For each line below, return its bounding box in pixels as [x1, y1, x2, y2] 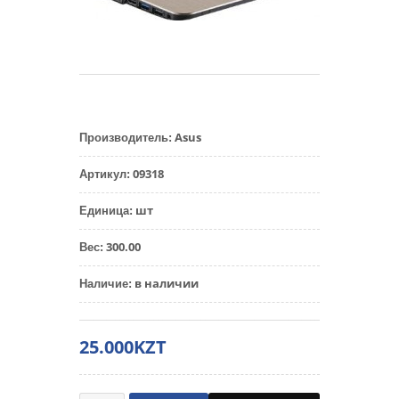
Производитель [79, 131, 168, 144]
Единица [79, 204, 129, 217]
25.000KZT [79, 335, 167, 359]
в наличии [134, 275, 199, 291]
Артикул [79, 167, 126, 181]
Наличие [79, 277, 128, 290]
